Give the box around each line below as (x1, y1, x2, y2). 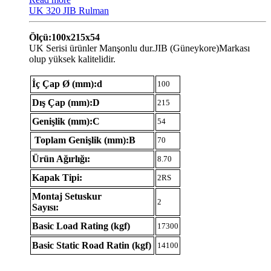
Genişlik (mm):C (32, 116, 100, 126)
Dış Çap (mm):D (32, 97, 100, 108)
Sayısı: (32, 201, 59, 212)
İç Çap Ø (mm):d (32, 78, 102, 89)
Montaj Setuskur (32, 191, 102, 201)
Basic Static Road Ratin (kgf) (32, 240, 151, 250)
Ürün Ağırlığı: (32, 153, 90, 164)
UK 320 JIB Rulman (29, 5, 109, 16)
